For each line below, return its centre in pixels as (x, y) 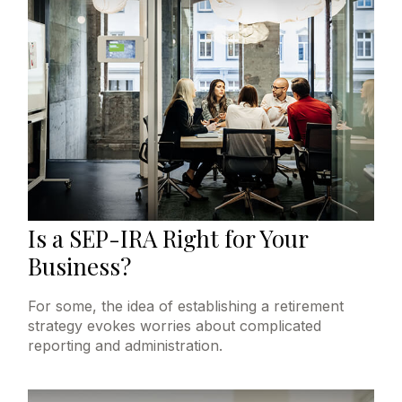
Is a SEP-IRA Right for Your (168, 238)
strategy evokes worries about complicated (175, 325)
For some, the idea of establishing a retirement (186, 306)
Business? (80, 266)
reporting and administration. (126, 345)
